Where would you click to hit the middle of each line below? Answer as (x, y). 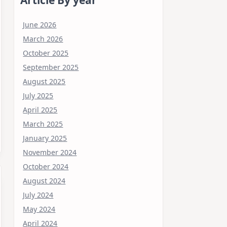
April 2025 (40, 109)
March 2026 (43, 39)
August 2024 (44, 180)
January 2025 (45, 138)
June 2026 (40, 24)
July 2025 (38, 95)
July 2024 (38, 195)
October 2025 (46, 53)
